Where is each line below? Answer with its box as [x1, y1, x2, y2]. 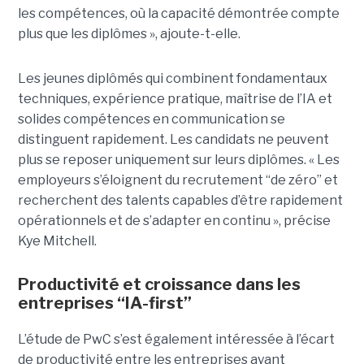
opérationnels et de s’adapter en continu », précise [17, 212, 331, 228]
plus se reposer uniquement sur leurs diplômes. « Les [17, 151, 340, 167]
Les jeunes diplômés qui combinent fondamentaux [17, 70, 327, 86]
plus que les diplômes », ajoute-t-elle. [17, 25, 240, 41]
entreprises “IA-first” [17, 292, 192, 313]
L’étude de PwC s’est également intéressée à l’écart [17, 331, 335, 347]
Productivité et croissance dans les [17, 274, 301, 294]
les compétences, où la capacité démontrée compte [17, 5, 340, 21]
